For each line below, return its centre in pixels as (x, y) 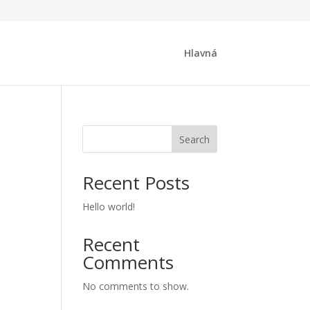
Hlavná (200, 53)
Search (194, 139)
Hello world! (109, 207)
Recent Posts (136, 183)
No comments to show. (136, 286)
